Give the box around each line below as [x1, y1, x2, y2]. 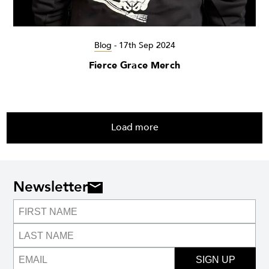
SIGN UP [195, 254, 235, 265]
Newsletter [13, 177, 88, 198]
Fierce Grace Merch [89, 59, 180, 73]
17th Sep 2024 [118, 40, 175, 52]
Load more [110, 120, 159, 134]
